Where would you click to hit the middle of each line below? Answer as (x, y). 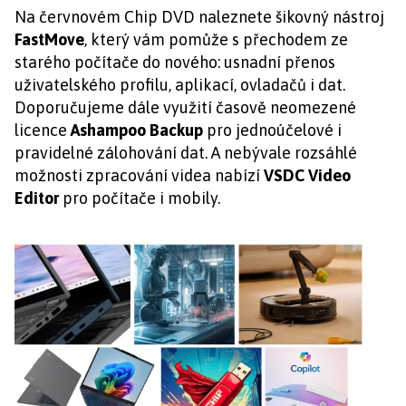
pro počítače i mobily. (140, 198)
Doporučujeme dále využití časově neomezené (185, 108)
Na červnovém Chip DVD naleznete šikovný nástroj (199, 17)
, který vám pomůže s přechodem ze (216, 40)
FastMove (49, 40)
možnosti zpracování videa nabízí (139, 176)
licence (41, 130)
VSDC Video (307, 176)
